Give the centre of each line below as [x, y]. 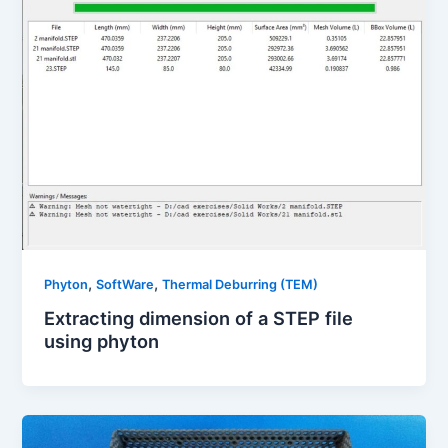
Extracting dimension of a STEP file [199, 318]
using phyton [102, 341]
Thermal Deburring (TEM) [240, 284]
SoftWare [125, 284]
